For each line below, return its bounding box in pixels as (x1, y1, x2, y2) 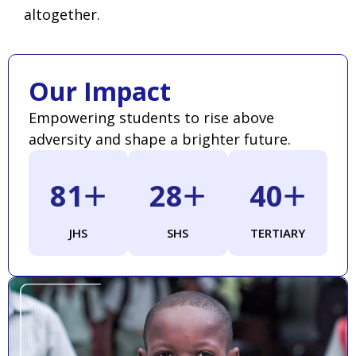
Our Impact (29, 74, 171, 109)
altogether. (24, 5, 100, 25)
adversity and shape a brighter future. (29, 130, 291, 149)
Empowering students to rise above (29, 108, 274, 128)
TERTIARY (250, 225, 305, 242)
